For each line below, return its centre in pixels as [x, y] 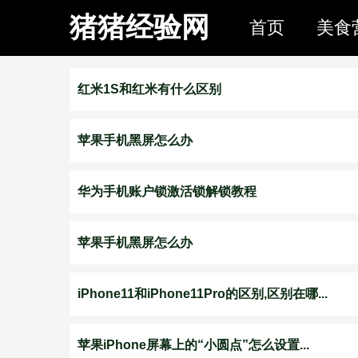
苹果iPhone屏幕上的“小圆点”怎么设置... [193, 345]
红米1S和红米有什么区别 [149, 89]
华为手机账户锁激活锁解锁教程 [167, 191]
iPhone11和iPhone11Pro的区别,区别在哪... [203, 294]
